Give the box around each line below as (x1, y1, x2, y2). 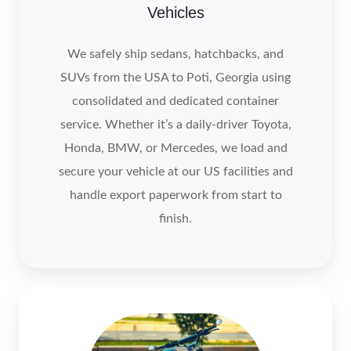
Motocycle (175, 291, 234, 305)
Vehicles (147, 3, 204, 21)
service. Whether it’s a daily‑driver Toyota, (60, 118, 291, 131)
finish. (159, 212, 192, 225)
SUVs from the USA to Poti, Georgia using (60, 71, 291, 84)
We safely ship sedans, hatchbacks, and (67, 47, 284, 60)
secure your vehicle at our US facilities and (58, 165, 293, 178)
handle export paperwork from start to (69, 188, 282, 201)
